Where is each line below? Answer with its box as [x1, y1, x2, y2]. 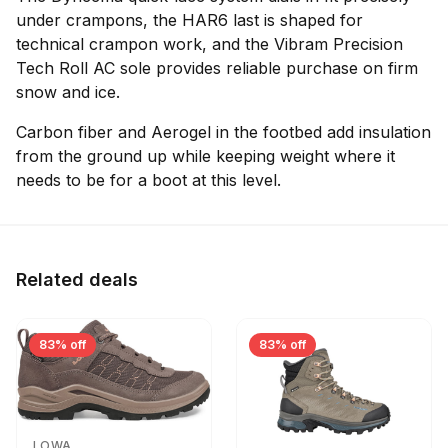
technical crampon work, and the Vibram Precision [16, 34, 403, 54]
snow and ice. [16, 82, 120, 102]
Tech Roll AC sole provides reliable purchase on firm [16, 58, 418, 78]
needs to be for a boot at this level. [16, 170, 281, 190]
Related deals [16, 269, 138, 290]
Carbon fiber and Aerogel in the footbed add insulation [16, 122, 431, 142]
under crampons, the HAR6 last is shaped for [16, 10, 363, 30]
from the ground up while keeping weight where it [16, 146, 395, 166]
